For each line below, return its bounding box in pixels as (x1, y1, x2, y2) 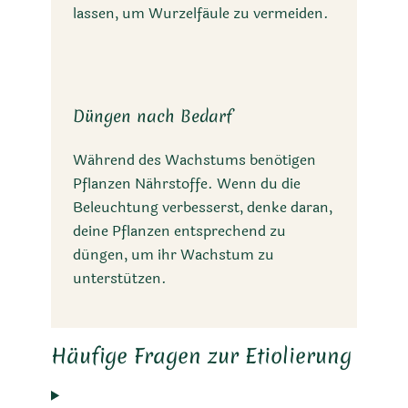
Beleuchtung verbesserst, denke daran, (73, 196, 332, 219)
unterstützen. (73, 267, 167, 291)
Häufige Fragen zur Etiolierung (51, 341, 352, 370)
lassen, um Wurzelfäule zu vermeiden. (73, 2, 329, 25)
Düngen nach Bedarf (73, 105, 232, 128)
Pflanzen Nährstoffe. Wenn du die (73, 172, 301, 196)
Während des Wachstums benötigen (73, 148, 316, 172)
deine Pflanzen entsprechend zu (73, 219, 286, 243)
